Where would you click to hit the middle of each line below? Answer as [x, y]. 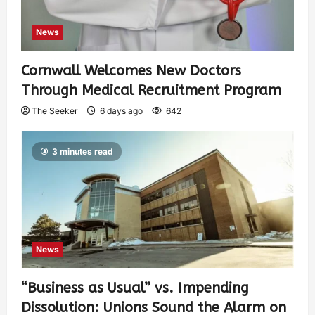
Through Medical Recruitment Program [151, 90]
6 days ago [121, 110]
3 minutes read [83, 151]
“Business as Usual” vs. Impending [135, 288]
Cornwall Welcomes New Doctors [131, 70]
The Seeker [55, 110]
